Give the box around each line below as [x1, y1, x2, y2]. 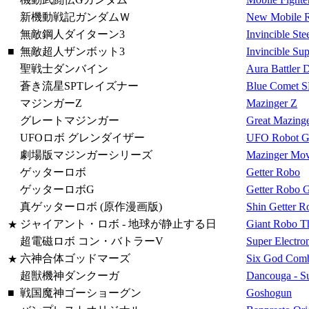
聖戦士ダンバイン [20, 62, 108, 74]
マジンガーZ [20, 97, 82, 109]
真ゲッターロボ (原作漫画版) [20, 200, 162, 212]
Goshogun [246, 286, 292, 299]
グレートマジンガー [20, 114, 119, 126]
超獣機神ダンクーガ [20, 269, 119, 281]
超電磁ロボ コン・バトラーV [20, 235, 163, 247]
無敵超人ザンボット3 [20, 45, 125, 57]
